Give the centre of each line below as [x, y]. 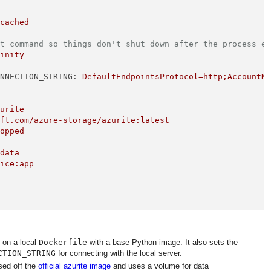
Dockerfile [63, 242]
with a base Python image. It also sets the [162, 242]
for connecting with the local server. [119, 253]
